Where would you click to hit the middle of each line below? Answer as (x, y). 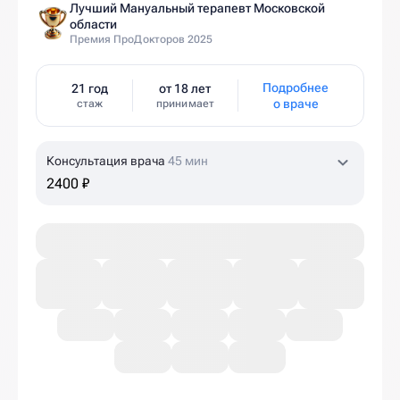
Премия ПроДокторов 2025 (142, 39)
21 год (89, 88)
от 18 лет (185, 88)
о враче (296, 104)
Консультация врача (107, 161)
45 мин (188, 161)
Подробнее (296, 87)
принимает (185, 104)
